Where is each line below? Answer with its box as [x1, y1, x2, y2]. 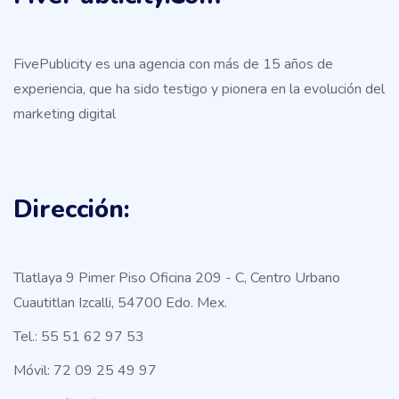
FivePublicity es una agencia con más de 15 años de [13, 54, 333, 75]
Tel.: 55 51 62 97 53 [13, 327, 144, 347]
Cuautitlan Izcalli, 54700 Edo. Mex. [13, 293, 227, 313]
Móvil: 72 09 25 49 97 [13, 361, 157, 381]
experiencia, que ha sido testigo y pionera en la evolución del [13, 79, 385, 100]
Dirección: [13, 192, 129, 227]
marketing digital [13, 104, 116, 125]
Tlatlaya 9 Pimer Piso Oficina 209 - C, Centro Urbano [13, 268, 340, 289]
